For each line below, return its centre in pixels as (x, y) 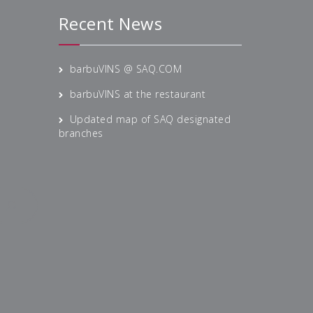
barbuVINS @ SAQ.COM (125, 68)
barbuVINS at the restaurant (137, 94)
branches (81, 133)
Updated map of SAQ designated (150, 119)
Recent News (110, 23)
